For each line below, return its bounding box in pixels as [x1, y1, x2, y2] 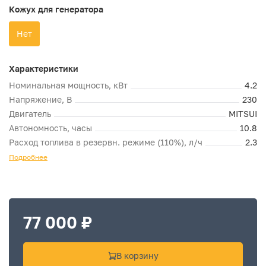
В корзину [116, 251, 159, 261]
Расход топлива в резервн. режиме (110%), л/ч [9, 137, 202, 147]
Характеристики [9, 64, 78, 74]
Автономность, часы [9, 123, 92, 133]
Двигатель [9, 109, 51, 119]
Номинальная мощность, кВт [9, 80, 128, 90]
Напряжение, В [9, 94, 72, 104]
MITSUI [229, 109, 257, 119]
